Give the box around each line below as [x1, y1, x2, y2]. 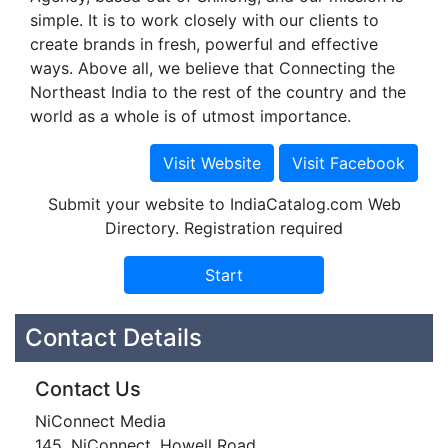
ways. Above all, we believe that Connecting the [30, 58, 395, 78]
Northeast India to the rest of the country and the [30, 82, 406, 102]
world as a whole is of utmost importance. [30, 106, 351, 126]
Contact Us [35, 377, 141, 401]
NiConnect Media [35, 411, 166, 431]
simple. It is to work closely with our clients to [30, 10, 379, 30]
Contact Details [25, 323, 202, 352]
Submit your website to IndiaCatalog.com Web [47, 194, 401, 214]
